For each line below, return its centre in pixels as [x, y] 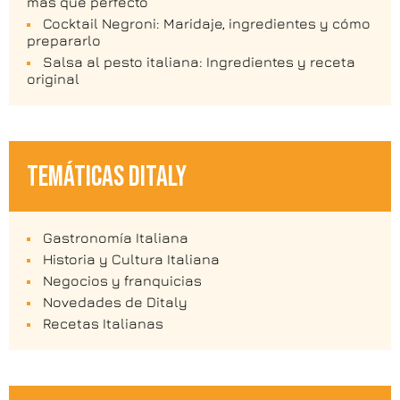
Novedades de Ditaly [115, 301]
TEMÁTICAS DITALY [107, 177]
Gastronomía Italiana [115, 237]
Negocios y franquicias [122, 280]
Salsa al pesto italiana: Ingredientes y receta [199, 61]
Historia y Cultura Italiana [131, 258]
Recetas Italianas [103, 323]
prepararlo [64, 40]
